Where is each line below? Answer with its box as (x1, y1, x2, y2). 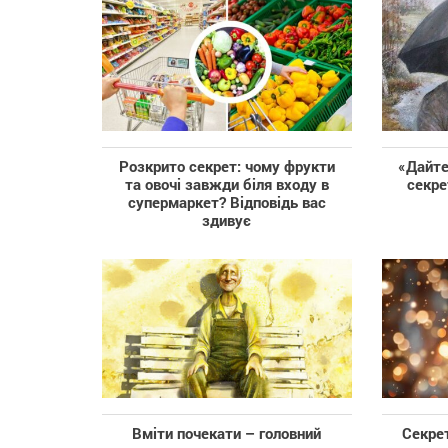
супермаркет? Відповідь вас (127, 192, 326, 213)
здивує (202, 210, 252, 231)
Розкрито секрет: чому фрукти (118, 156, 335, 177)
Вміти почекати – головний (132, 422, 322, 443)
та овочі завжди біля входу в (124, 174, 329, 195)
